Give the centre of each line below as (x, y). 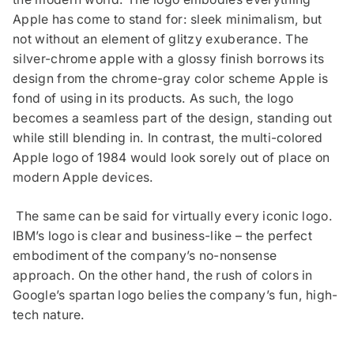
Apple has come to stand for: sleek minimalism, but (168, 20)
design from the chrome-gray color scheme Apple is (171, 79)
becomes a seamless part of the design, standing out (173, 119)
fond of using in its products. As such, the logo (153, 99)
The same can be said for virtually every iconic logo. (173, 217)
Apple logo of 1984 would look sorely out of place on (171, 158)
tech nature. (49, 315)
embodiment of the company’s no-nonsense (145, 256)
